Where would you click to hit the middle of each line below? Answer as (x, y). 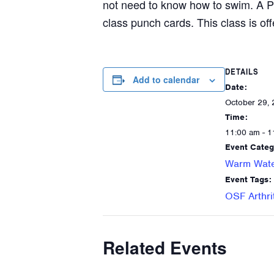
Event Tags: (248, 180)
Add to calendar (166, 80)
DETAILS (242, 71)
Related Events (165, 247)
